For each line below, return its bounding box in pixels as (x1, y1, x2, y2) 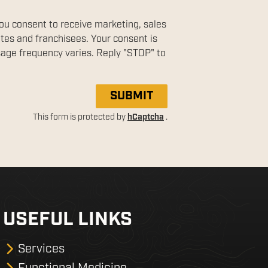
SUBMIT (110, 88, 153, 104)
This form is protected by (33, 111, 127, 122)
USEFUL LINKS (3, 206, 133, 232)
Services (18, 240, 65, 256)
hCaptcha (127, 111, 164, 123)
